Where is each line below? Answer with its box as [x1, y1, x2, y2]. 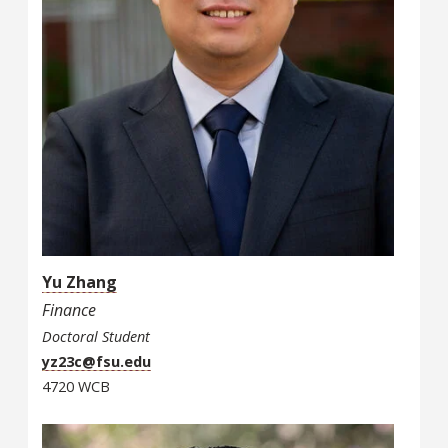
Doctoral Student [42, 326, 150, 346]
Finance [42, 298, 96, 321]
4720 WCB [42, 376, 110, 396]
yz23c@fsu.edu [42, 351, 151, 371]
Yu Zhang [42, 270, 117, 293]
